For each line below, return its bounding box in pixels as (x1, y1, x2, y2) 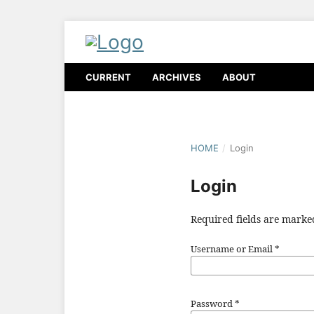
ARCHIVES (152, 71, 201, 83)
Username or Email (191, 242, 275, 255)
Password (191, 296, 235, 310)
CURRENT (86, 71, 131, 83)
